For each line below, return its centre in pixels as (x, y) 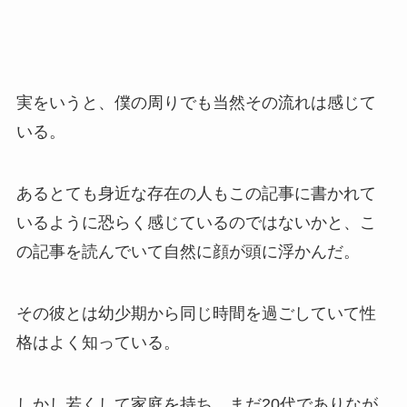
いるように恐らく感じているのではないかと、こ (196, 222)
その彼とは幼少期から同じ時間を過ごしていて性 (196, 313)
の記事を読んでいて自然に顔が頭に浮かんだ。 (188, 251)
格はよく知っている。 (98, 342)
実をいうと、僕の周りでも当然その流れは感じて (196, 103)
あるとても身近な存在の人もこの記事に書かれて (196, 193)
